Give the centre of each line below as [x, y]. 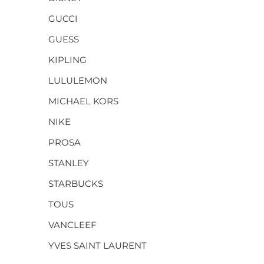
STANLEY [69, 163]
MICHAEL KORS [83, 101]
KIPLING [67, 60]
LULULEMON [78, 80]
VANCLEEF [72, 225]
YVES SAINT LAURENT [98, 245]
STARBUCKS [76, 184]
